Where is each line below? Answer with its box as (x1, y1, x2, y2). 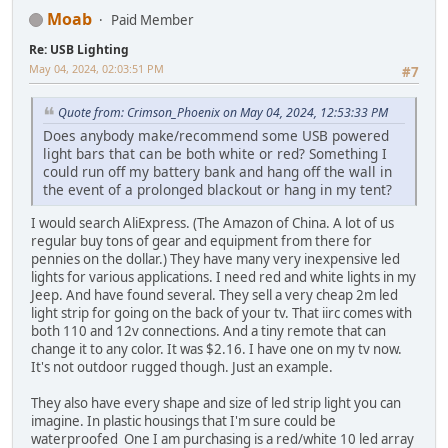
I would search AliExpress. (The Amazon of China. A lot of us (31, 213, 394, 232)
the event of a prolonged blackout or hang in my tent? (43, 179, 392, 199)
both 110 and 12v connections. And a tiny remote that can (31, 321, 386, 340)
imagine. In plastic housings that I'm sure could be (31, 411, 336, 430)
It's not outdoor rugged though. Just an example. (31, 357, 333, 376)
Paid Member (111, 10, 194, 29)
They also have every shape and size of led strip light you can (31, 393, 401, 412)
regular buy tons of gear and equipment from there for (31, 231, 372, 250)
